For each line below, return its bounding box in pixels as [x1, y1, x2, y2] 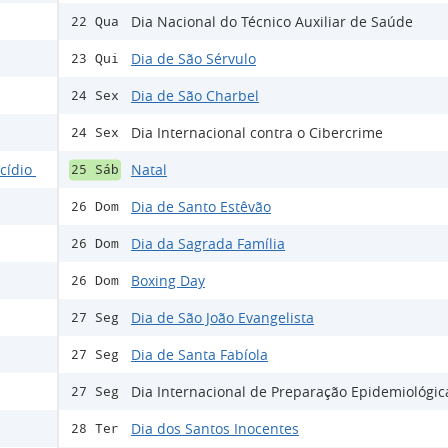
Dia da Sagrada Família [131, 234, 285, 254]
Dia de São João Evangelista [131, 308, 314, 328]
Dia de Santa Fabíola [131, 345, 268, 365]
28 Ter [71, 421, 119, 437]
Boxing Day [131, 271, 205, 291]
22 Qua [71, 14, 119, 30]
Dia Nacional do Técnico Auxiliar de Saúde [131, 12, 413, 32]
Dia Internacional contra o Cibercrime [131, 123, 383, 143]
